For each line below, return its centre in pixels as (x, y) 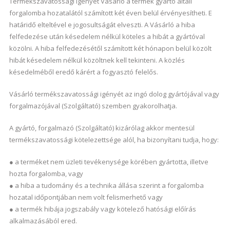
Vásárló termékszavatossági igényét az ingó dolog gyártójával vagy (114, 94)
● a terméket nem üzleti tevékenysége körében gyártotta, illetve (109, 162)
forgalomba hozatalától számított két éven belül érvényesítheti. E (110, 13)
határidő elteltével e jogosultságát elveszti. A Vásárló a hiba (102, 25)
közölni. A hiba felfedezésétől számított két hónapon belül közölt (110, 48)
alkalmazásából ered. (43, 221)
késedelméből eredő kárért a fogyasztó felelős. (83, 72)
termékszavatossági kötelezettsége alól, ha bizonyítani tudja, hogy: (114, 140)
